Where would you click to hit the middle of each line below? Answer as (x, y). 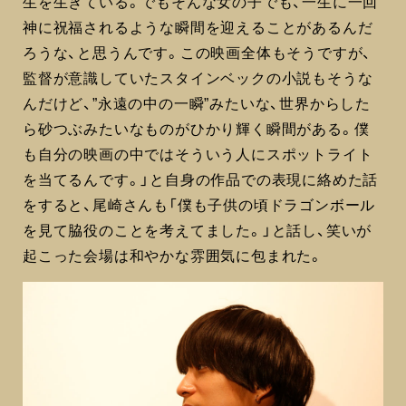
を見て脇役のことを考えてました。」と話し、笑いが (198, 230)
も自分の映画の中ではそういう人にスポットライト (198, 154)
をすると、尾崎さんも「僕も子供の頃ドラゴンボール (199, 204)
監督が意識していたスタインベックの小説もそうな (198, 77)
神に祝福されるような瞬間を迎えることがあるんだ (198, 27)
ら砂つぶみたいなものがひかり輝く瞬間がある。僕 (196, 128)
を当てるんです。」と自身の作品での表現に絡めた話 (201, 179)
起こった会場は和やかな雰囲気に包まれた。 (173, 255)
